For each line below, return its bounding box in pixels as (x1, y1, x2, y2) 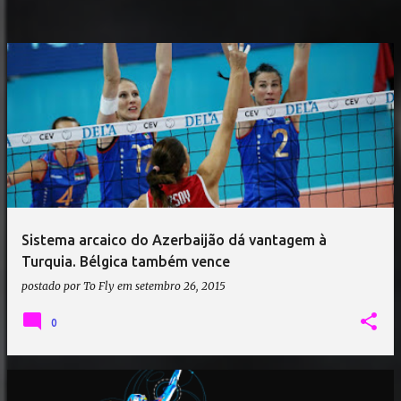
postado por (21, 279, 83, 293)
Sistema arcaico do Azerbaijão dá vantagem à (21, 232, 327, 248)
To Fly (83, 279, 115, 293)
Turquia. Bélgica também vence (21, 253, 230, 269)
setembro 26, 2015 (135, 279, 226, 293)
